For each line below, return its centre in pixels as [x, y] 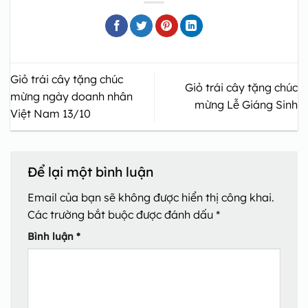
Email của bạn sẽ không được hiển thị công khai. [151, 197]
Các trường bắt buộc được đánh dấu [122, 214]
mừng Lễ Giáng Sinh [246, 105]
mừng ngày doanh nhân [71, 96]
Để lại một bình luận [92, 172]
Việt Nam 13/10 [51, 113]
